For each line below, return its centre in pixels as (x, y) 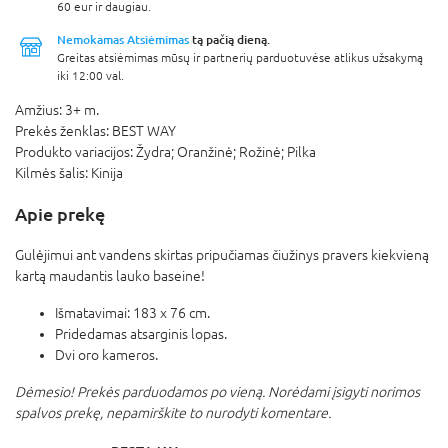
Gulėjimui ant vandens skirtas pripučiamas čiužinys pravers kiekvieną (222, 254)
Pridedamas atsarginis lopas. (141, 333)
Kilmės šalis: (53, 172)
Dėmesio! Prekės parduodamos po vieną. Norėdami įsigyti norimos (217, 391)
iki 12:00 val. (90, 75)
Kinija (107, 172)
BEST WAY (144, 130)
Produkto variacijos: (75, 151)
